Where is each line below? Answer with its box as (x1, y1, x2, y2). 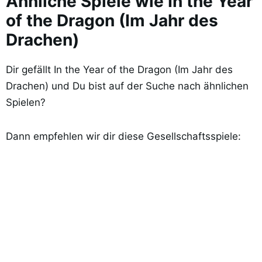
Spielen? (6, 96, 46, 108)
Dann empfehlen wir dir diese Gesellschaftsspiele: (6, 130, 241, 143)
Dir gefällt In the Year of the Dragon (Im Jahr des (6, 63, 233, 75)
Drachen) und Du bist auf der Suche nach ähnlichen (6, 80, 249, 92)
